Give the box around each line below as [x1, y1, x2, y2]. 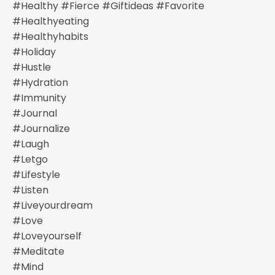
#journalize [12, 121, 70, 136]
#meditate [12, 244, 64, 258]
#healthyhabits [12, 29, 88, 44]
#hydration [12, 75, 68, 90]
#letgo [12, 152, 48, 166]
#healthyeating [12, 14, 89, 28]
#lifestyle [12, 167, 60, 182]
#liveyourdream [12, 198, 93, 212]
